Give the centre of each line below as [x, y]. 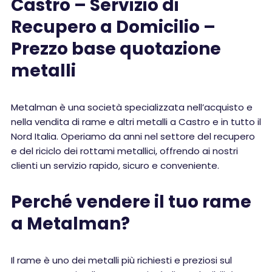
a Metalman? [70, 224]
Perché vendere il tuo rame [131, 202]
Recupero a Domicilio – [113, 27]
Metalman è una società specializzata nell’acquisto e [132, 107]
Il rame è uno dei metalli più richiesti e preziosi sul [121, 260]
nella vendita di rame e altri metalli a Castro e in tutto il [136, 122]
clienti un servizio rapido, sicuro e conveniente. [115, 165]
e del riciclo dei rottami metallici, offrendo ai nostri [124, 151]
